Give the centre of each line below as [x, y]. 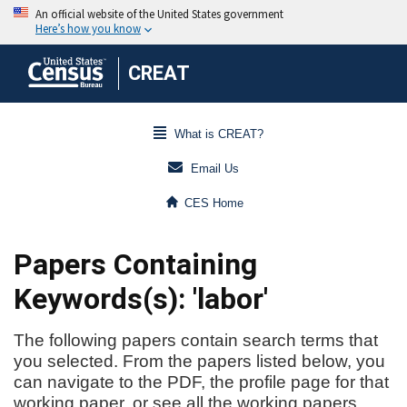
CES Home [214, 203]
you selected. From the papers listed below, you [199, 361]
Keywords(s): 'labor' [141, 299]
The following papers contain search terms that [196, 340]
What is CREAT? [218, 134]
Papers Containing [135, 264]
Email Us [215, 169]
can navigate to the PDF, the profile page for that [201, 382]
